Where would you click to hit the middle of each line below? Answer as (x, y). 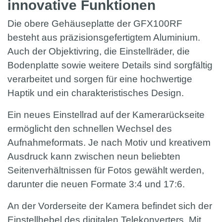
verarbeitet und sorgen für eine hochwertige (100, 79)
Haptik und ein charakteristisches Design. (97, 93)
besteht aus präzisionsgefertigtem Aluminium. (104, 38)
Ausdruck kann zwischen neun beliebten (94, 157)
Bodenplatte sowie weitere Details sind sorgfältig (110, 65)
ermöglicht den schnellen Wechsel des (90, 129)
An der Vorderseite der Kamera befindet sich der (110, 206)
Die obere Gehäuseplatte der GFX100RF (95, 24)
